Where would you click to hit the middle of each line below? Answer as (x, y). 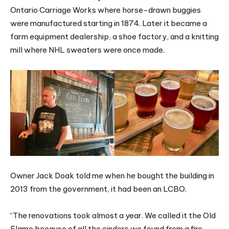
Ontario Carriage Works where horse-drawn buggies (106, 10)
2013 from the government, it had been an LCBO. (98, 189)
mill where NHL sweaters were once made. (87, 50)
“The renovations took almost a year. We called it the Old (113, 215)
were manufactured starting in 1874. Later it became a (109, 24)
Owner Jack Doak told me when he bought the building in (112, 175)
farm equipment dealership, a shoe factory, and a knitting (114, 37)
